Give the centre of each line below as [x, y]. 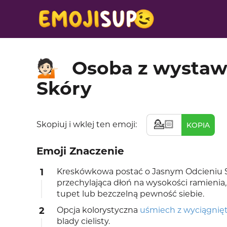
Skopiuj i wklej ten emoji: [88, 124]
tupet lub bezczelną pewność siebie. [130, 194]
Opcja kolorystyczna [98, 210]
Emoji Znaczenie [80, 151]
